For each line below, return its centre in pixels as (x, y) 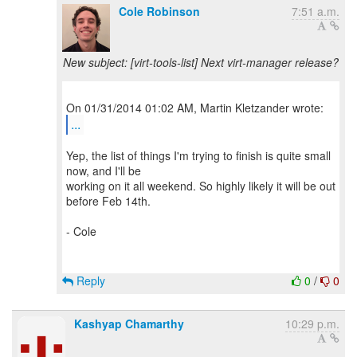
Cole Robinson (159, 11)
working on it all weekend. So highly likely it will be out (201, 186)
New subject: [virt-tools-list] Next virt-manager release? (201, 62)
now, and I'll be (104, 171)
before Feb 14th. (108, 201)
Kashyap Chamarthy (129, 324)
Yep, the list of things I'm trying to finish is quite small (198, 155)
